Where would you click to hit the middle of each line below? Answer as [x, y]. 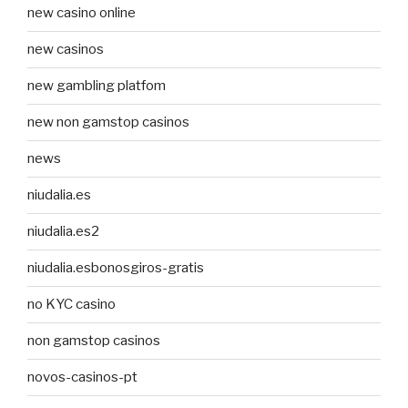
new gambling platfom [97, 86]
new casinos [66, 50]
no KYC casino [71, 305]
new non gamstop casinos [108, 122]
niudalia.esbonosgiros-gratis [116, 268]
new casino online [82, 13]
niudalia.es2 [63, 232]
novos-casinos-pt [82, 377]
